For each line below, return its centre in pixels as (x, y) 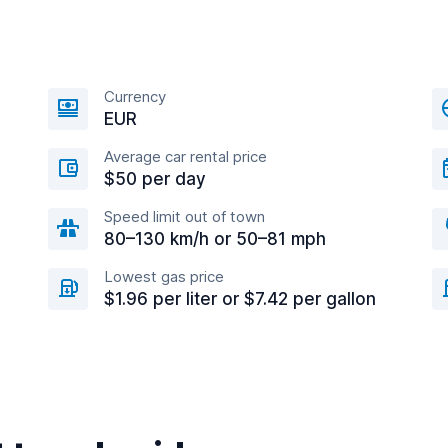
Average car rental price (185, 156)
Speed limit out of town (184, 216)
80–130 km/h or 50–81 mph (215, 239)
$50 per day (155, 179)
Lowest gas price (164, 276)
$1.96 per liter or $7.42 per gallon (240, 299)
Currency (135, 96)
